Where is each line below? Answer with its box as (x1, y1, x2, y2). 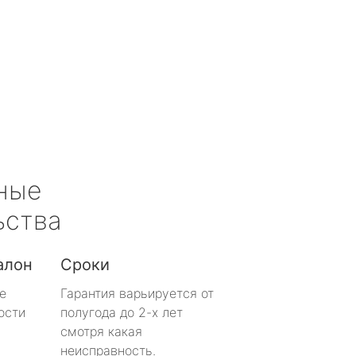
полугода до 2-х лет (60, 304, 183, 320)
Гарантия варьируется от (60, 284, 214, 301)
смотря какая (60, 323, 142, 339)
